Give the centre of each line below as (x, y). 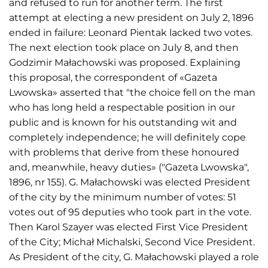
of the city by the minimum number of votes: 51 (123, 197)
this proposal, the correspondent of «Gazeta (113, 77)
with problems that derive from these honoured (124, 152)
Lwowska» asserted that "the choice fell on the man (132, 92)
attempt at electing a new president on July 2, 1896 (131, 17)
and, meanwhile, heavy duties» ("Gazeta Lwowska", (129, 167)
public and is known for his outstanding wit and (123, 122)
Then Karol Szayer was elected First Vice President (129, 227)
